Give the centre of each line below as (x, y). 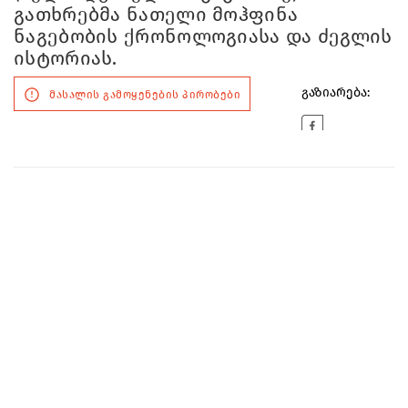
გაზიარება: (336, 92)
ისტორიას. (66, 58)
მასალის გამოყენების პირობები (145, 94)
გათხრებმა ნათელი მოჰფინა (156, 14)
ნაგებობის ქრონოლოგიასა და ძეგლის (203, 36)
